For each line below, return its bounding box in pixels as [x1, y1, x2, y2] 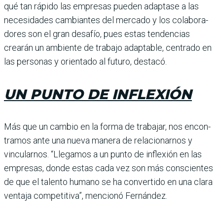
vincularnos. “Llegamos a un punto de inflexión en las [4, 148, 202, 159]
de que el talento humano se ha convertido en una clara [4, 176, 213, 187]
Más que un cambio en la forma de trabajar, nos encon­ [4, 121, 211, 132]
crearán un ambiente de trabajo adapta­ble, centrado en [4, 42, 212, 53]
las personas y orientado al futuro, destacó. [4, 56, 167, 67]
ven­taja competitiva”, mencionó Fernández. [4, 190, 167, 201]
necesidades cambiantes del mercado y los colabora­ [4, 14, 208, 25]
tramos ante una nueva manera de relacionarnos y [4, 135, 192, 146]
